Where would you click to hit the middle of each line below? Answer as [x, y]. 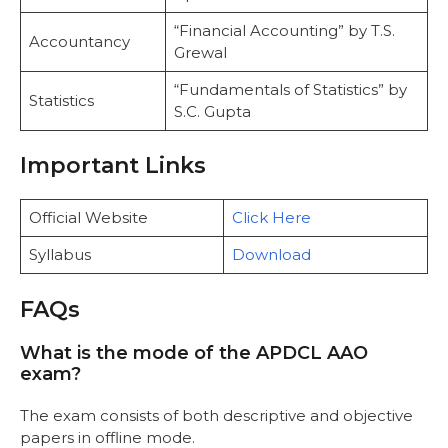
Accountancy [79, 41]
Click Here [271, 218]
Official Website [88, 218]
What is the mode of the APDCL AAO [194, 352]
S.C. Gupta [212, 111]
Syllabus [59, 255]
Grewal [200, 52]
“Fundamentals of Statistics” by [290, 89]
